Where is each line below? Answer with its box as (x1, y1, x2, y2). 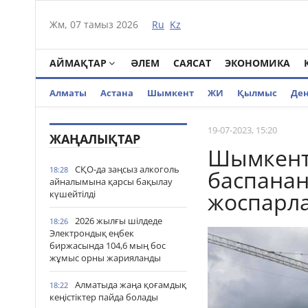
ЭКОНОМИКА (225, 56, 290, 69)
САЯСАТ (173, 56, 211, 69)
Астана (100, 87, 133, 99)
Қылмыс (237, 87, 277, 99)
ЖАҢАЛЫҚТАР (49, 131, 140, 147)
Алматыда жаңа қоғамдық (75, 278, 186, 291)
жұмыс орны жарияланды (49, 252, 161, 264)
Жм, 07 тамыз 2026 (49, 18, 138, 31)
